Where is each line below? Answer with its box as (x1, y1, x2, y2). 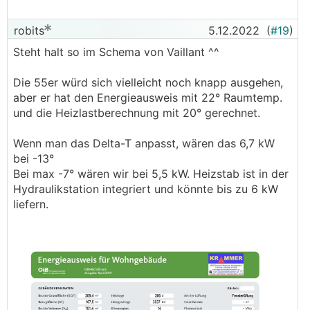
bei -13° (13, 152, 54, 165)
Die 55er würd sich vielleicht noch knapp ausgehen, (13, 75, 283, 89)
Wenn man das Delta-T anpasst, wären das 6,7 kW (13, 136, 275, 150)
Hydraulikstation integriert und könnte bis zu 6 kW (13, 182, 278, 196)
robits (10, 24, 44, 37)
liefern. (13, 197, 48, 211)
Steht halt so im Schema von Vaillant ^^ (13, 45, 219, 59)
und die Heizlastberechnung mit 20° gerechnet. (13, 106, 260, 120)
